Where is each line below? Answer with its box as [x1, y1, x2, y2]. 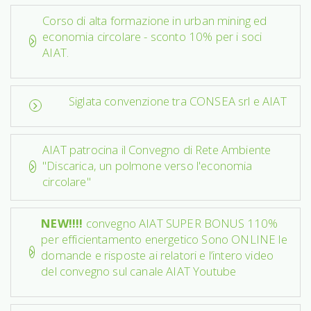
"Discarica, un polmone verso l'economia [42, 157, 253, 174]
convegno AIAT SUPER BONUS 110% [85, 215, 278, 231]
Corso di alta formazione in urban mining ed [42, 12, 267, 28]
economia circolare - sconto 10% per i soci [42, 28, 262, 44]
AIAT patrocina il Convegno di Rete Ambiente [42, 141, 271, 158]
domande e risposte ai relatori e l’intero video [41, 246, 274, 263]
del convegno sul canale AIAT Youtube [41, 262, 237, 279]
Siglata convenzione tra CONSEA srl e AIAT [68, 92, 289, 109]
